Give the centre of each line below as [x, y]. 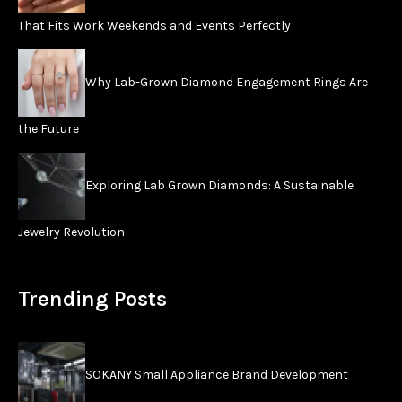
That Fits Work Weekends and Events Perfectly [154, 26]
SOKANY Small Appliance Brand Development [217, 374]
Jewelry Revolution [71, 232]
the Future [48, 129]
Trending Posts [92, 299]
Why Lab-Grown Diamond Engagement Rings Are [227, 82]
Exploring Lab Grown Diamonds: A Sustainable [219, 185]
